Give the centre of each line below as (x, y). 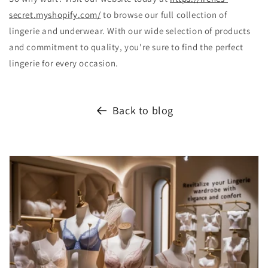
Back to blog (143, 110)
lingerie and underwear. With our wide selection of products (130, 31)
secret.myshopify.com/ (55, 15)
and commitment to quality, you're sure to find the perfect (126, 47)
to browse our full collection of (165, 15)
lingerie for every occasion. (64, 63)
